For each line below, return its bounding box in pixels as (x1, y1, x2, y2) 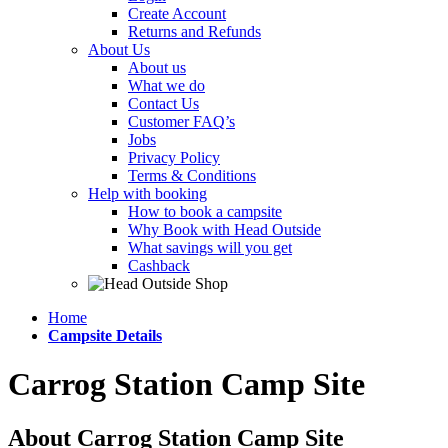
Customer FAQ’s (128, 113, 235, 130)
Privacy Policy (128, 149, 220, 166)
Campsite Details (48, 327, 162, 344)
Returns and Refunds (128, 23, 261, 40)
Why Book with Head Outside (128, 221, 321, 238)
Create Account (128, 5, 226, 22)
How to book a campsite (128, 203, 282, 220)
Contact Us (128, 95, 199, 112)
